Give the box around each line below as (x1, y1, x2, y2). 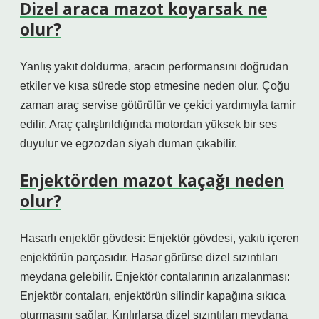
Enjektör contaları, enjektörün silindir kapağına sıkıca (20, 290, 286, 302)
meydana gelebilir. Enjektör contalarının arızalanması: (20, 271, 290, 283)
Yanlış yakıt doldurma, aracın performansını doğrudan (20, 61, 288, 73)
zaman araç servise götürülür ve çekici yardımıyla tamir (20, 99, 296, 111)
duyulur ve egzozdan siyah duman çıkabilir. (20, 137, 237, 150)
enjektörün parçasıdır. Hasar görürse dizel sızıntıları (20, 251, 278, 263)
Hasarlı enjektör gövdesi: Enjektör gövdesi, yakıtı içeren (20, 232, 299, 244)
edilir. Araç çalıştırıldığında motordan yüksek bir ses (20, 118, 277, 130)
